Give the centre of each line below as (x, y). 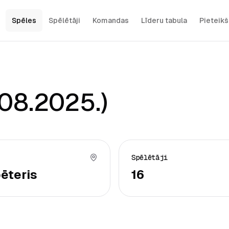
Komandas (110, 20)
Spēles (24, 20)
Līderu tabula (164, 20)
